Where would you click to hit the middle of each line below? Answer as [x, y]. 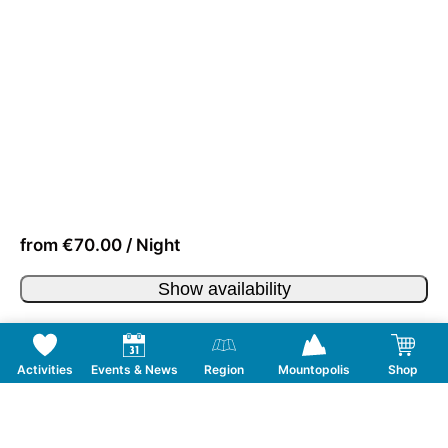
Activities [44, 369]
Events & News [134, 369]
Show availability [224, 289]
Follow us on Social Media [224, 418]
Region [224, 369]
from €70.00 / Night [100, 245]
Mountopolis [313, 369]
